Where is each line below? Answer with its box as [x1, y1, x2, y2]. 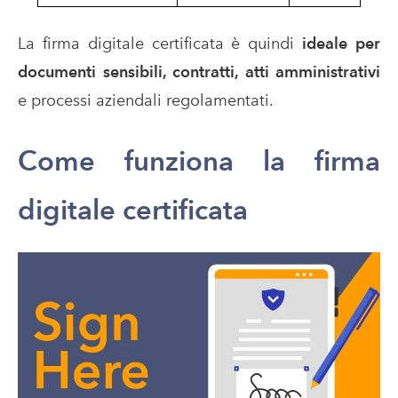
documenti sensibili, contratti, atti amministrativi [18, 61, 380, 81]
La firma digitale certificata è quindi [18, 33, 303, 52]
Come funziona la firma [18, 143, 380, 178]
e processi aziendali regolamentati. [18, 90, 274, 109]
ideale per [302, 33, 381, 52]
